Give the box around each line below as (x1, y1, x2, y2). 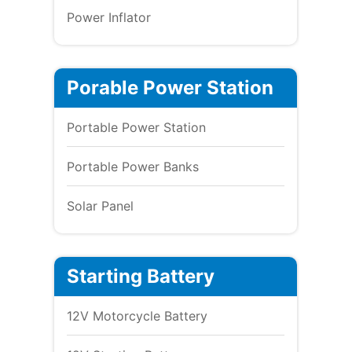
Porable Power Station (66, 75, 273, 99)
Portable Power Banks (66, 158, 199, 174)
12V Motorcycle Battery (66, 307, 207, 324)
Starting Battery (66, 264, 214, 288)
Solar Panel (66, 197, 134, 214)
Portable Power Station (66, 119, 206, 135)
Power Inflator (66, 9, 151, 25)
